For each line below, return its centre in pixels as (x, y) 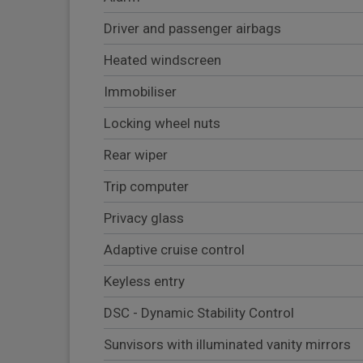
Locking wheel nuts (162, 124)
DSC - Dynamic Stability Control (199, 313)
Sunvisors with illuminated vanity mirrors (227, 345)
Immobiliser (140, 92)
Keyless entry (144, 282)
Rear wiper (136, 155)
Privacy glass (144, 218)
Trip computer (146, 187)
